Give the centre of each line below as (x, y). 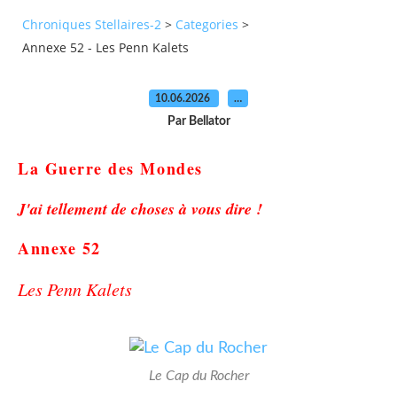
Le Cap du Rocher (198, 375)
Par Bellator (198, 121)
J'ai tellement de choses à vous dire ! (140, 208)
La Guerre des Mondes (110, 168)
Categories (207, 25)
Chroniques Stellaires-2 (92, 25)
